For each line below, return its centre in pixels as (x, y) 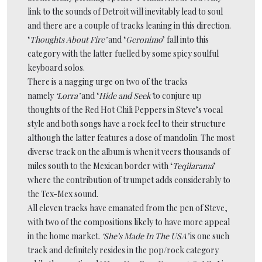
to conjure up (177, 95)
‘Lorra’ (68, 95)
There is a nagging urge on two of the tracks (108, 81)
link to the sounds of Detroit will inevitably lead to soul (125, 11)
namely (42, 95)
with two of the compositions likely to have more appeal (129, 222)
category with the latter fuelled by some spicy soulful (123, 53)
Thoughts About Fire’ (68, 39)
